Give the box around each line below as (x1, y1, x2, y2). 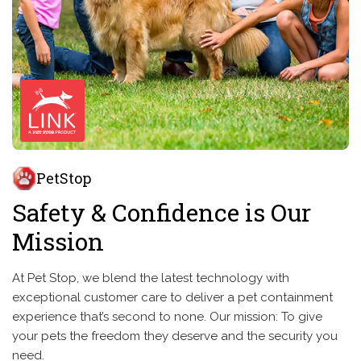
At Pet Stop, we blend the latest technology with (12, 271, 289, 285)
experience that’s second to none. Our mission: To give (12, 309, 322, 324)
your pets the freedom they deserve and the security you (12, 329, 338, 343)
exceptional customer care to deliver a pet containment (12, 290, 333, 305)
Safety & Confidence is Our (12, 197, 311, 228)
